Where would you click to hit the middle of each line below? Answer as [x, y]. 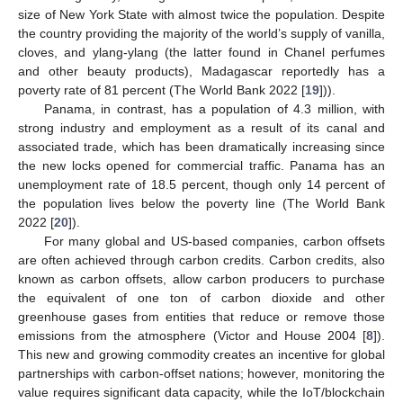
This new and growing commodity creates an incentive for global [201, 354]
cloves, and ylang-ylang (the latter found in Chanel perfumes [201, 52]
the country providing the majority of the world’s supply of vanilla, [201, 33]
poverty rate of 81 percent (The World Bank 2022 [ [161, 90]
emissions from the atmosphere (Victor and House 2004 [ [192, 335]
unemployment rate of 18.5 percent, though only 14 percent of [201, 184]
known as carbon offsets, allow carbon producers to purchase [201, 278]
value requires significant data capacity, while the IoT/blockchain [201, 392]
